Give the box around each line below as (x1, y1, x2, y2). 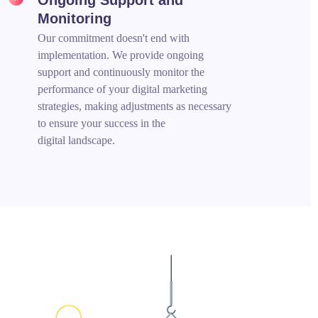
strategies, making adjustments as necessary (38, 99, 232, 112)
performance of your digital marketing (38, 82, 208, 95)
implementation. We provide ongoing (38, 48, 204, 61)
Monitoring (38, 10, 112, 26)
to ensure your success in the (38, 116, 166, 129)
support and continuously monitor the (38, 65, 205, 78)
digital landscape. (38, 133, 116, 146)
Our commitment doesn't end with (38, 31, 190, 44)
